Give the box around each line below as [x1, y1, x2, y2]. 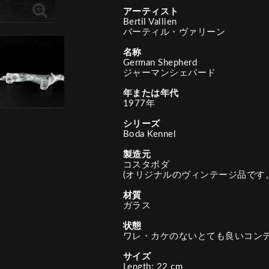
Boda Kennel [122, 130, 176, 139]
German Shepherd [122, 58, 197, 67]
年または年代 [122, 89, 179, 98]
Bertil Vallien [122, 17, 177, 26]
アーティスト [122, 7, 179, 16]
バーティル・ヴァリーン [122, 28, 225, 37]
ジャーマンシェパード [122, 68, 216, 77]
